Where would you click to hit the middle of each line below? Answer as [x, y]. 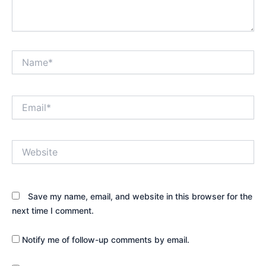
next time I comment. [53, 210]
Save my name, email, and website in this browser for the [140, 196]
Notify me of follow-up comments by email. [106, 240]
